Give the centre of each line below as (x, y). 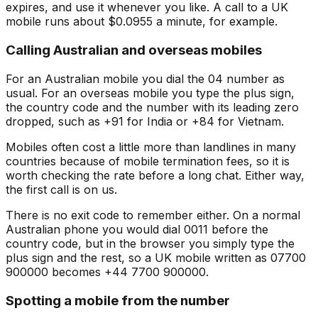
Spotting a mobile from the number (118, 300)
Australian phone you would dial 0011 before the (137, 229)
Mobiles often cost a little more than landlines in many (151, 147)
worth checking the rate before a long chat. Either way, (155, 175)
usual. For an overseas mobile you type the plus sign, (150, 93)
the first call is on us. (61, 189)
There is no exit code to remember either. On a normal (153, 215)
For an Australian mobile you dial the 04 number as (145, 78)
